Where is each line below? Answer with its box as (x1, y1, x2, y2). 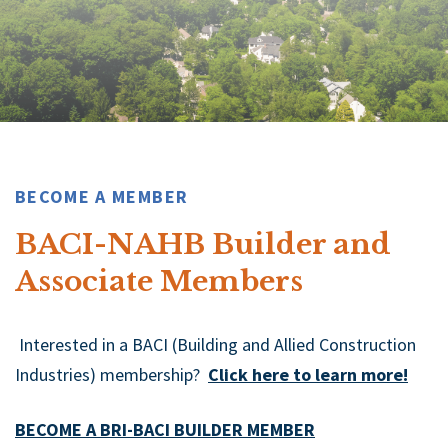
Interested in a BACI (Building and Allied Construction (15, 333, 416, 357)
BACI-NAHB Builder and (15, 227, 391, 263)
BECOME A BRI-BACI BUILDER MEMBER (15, 418, 315, 442)
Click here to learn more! (208, 363, 408, 387)
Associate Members (15, 264, 310, 300)
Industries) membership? (15, 363, 208, 387)
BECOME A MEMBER (15, 185, 189, 209)
